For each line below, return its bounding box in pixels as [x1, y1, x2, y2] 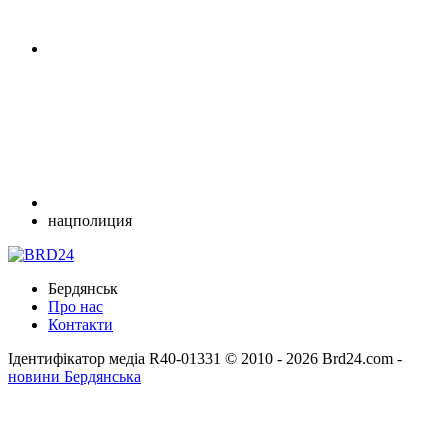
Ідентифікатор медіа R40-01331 [8, 350, 221, 368]
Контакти [48, 316, 113, 334]
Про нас [48, 298, 103, 316]
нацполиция [48, 212, 132, 230]
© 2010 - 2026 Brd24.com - [225, 350, 402, 368]
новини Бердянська [8, 368, 141, 386]
